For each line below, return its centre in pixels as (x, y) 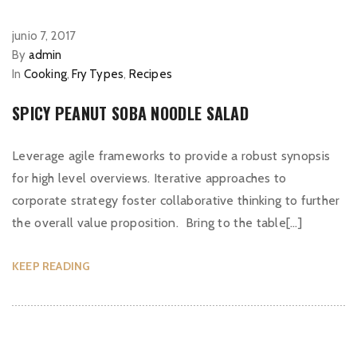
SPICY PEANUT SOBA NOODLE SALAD (130, 113)
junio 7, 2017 (44, 36)
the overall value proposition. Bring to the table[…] (157, 223)
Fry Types (98, 74)
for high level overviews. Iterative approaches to (149, 178)
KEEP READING (51, 266)
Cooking (45, 74)
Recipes (151, 74)
